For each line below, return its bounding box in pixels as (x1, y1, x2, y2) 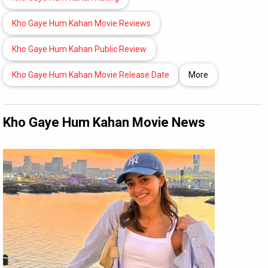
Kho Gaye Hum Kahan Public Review (12, 44, 147, 54)
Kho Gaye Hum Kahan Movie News (3, 115, 205, 130)
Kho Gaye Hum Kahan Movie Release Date (12, 70, 169, 80)
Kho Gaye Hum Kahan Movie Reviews (12, 19, 151, 28)
